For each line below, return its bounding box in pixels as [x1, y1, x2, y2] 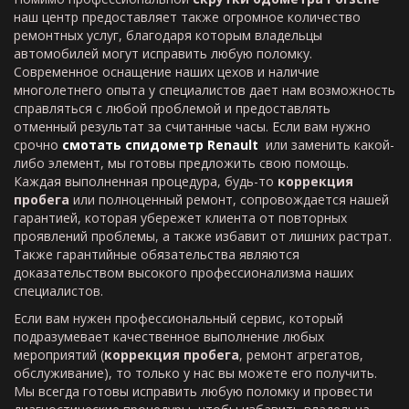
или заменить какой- [266, 136, 394, 153]
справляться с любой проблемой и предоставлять [14, 100, 330, 117]
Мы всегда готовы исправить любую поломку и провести [14, 383, 372, 400]
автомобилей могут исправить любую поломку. [14, 45, 312, 62]
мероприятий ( [14, 346, 104, 363]
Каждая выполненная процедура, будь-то [14, 173, 278, 190]
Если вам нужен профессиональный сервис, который [14, 309, 343, 327]
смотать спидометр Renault [62, 136, 262, 153]
